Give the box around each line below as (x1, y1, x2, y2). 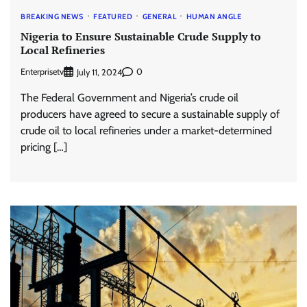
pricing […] (21, 140, 67, 153)
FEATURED (93, 12, 132, 22)
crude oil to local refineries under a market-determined (21, 123, 272, 137)
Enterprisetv (21, 66, 64, 77)
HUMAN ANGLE (186, 12, 241, 22)
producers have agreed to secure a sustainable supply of (21, 107, 280, 121)
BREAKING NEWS (21, 12, 84, 22)
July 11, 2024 (77, 66, 122, 77)
